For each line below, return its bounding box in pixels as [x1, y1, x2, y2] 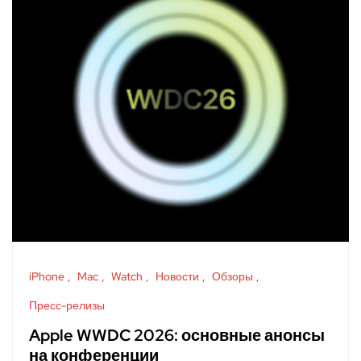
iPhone [29, 269, 64, 284]
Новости [156, 269, 199, 284]
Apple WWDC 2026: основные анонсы [29, 325, 325, 346]
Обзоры [212, 269, 253, 284]
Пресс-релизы [29, 298, 105, 313]
